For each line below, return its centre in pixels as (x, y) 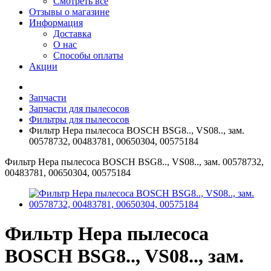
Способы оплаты (88, 55)
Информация (56, 23)
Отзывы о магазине (69, 12)
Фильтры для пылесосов (79, 119)
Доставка (72, 34)
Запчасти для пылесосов (79, 109)
